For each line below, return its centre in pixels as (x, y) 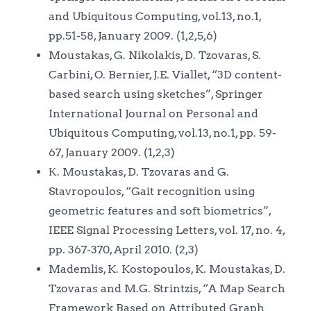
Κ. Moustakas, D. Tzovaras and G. (138, 171)
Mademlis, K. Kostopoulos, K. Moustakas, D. (167, 269)
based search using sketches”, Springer (155, 94)
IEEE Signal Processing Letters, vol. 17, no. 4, (166, 230)
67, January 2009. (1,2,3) (111, 152)
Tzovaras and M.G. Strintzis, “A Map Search (167, 288)
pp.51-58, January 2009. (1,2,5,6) (133, 35)
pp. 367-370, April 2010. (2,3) (123, 249)
